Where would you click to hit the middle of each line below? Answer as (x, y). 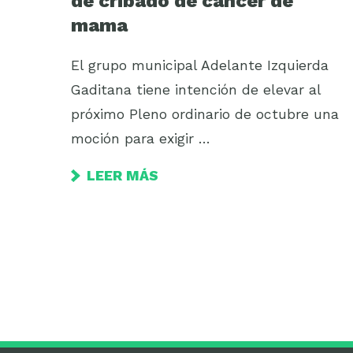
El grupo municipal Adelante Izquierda (200, 65)
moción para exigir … (141, 138)
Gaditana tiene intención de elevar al (196, 89)
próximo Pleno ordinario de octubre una (205, 114)
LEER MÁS (123, 175)
